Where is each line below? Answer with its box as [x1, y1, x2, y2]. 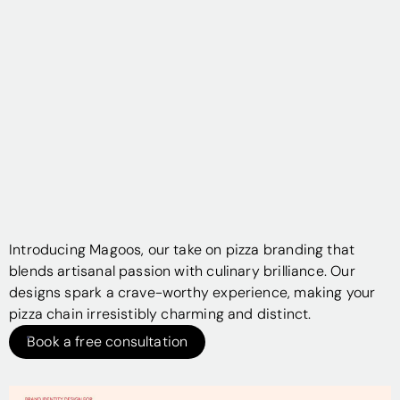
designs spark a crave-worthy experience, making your [9, 283, 376, 303]
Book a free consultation [27, 332, 188, 352]
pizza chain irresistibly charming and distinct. [9, 304, 312, 324]
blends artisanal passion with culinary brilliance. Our [9, 262, 355, 281]
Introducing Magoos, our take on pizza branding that [9, 240, 355, 260]
